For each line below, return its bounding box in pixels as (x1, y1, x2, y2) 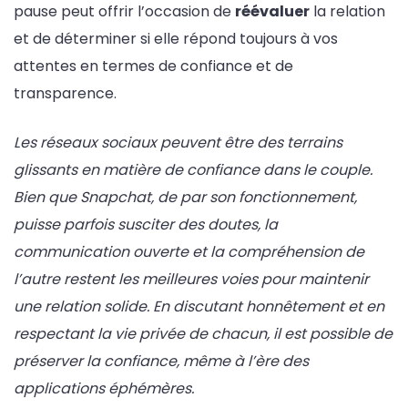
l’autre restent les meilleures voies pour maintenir (14, 268, 369, 290)
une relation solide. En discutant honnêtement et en (14, 295, 384, 317)
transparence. (14, 82, 117, 104)
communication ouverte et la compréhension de (14, 240, 364, 262)
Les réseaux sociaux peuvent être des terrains (14, 131, 342, 153)
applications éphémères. (14, 377, 194, 399)
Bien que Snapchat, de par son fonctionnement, (14, 186, 357, 208)
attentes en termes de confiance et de (14, 55, 293, 76)
